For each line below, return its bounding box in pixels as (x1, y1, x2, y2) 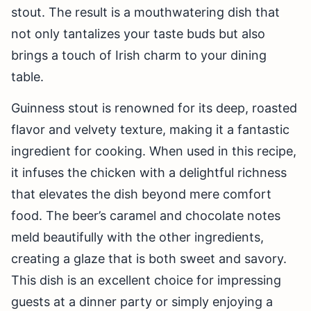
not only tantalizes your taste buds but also (11, 26, 265, 42)
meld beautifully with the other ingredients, (11, 230, 264, 245)
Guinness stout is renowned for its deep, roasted (11, 101, 297, 116)
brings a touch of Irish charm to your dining (11, 48, 267, 63)
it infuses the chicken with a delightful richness (11, 165, 287, 180)
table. (11, 69, 44, 85)
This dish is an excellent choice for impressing (11, 273, 281, 288)
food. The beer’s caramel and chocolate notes (11, 208, 280, 224)
